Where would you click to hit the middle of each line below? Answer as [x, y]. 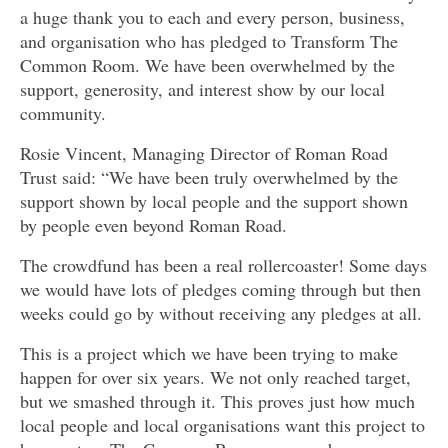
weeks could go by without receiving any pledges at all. [221, 312]
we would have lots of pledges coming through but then [220, 288]
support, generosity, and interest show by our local [202, 88]
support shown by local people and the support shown [214, 200]
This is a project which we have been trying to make [209, 352]
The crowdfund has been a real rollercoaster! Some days [223, 264]
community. [63, 112]
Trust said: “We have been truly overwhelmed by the [209, 176]
